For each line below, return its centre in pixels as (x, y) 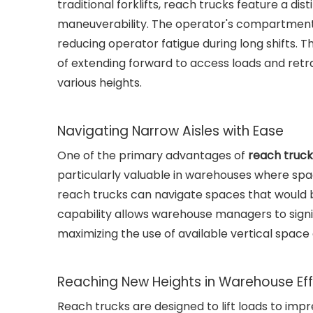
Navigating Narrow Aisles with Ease (170, 131)
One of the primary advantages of (153, 155)
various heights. (100, 83)
